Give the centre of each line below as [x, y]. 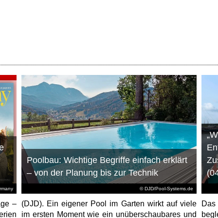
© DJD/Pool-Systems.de [166, 189]
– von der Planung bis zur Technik [92, 173]
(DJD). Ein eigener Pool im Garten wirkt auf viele [109, 204]
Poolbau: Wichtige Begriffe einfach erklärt [107, 160]
